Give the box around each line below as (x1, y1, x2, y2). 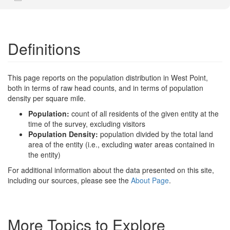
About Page (131, 175, 169, 185)
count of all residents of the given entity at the (71, 108, 219, 119)
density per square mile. (8, 92, 86, 103)
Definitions (8, 37, 81, 60)
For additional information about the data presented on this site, (8, 164, 214, 175)
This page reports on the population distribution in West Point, (8, 72, 208, 83)
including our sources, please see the (8, 175, 131, 185)
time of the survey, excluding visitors (28, 118, 145, 129)
